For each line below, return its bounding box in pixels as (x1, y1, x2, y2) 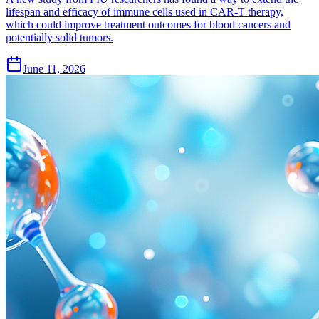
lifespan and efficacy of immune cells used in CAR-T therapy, (6, 5, 283, 18)
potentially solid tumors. (6, 31, 113, 43)
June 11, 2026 (23, 62, 85, 75)
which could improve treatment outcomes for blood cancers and (6, 18, 291, 31)
